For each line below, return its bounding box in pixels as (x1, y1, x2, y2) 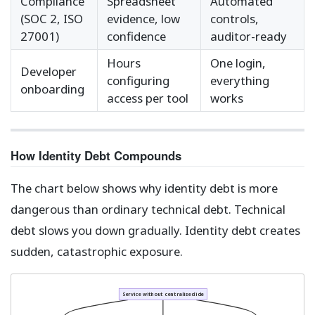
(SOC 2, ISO (20, 11, 83, 27)
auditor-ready (210, 28, 287, 45)
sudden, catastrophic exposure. (11, 243, 183, 260)
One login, (210, 55, 266, 72)
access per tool (107, 90, 188, 107)
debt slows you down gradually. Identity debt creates (11, 222, 300, 239)
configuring (107, 72, 169, 89)
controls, (210, 11, 259, 27)
